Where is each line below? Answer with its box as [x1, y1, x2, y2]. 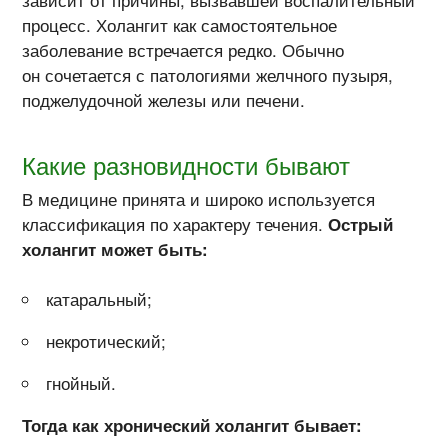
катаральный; [46, 287, 153, 312]
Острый [328, 212, 394, 237]
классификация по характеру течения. [22, 212, 329, 237]
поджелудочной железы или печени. [22, 88, 306, 113]
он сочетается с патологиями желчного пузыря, [22, 63, 394, 88]
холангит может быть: [22, 237, 209, 262]
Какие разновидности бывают [22, 147, 351, 183]
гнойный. [46, 371, 117, 396]
